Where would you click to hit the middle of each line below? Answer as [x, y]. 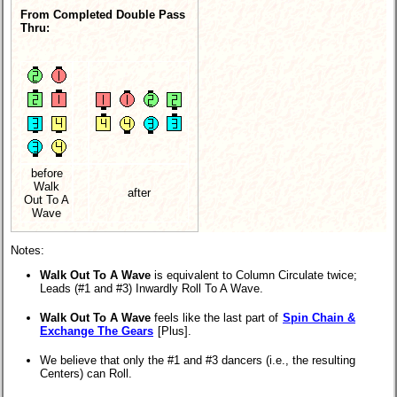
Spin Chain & [319, 318]
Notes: [27, 250]
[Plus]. [173, 331]
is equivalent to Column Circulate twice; [254, 276]
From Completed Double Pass [103, 14]
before [47, 173]
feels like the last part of [216, 318]
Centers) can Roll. [86, 374]
